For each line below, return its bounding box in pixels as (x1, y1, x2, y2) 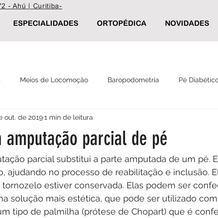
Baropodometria (108, 75, 159, 84)
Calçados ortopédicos (136, 114, 206, 123)
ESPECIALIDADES (13, 19, 78, 27)
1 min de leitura (44, 113, 93, 121)
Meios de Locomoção (20, 75, 88, 84)
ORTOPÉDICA (97, 19, 146, 27)
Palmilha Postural (60, 114, 116, 123)
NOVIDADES (165, 19, 209, 27)
